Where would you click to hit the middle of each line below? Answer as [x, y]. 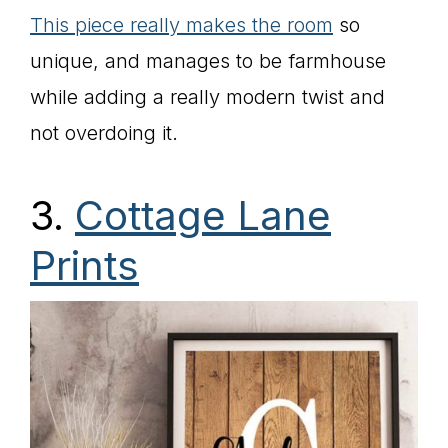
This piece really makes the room [181, 25]
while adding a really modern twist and [207, 97]
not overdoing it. [104, 133]
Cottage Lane [203, 215]
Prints [84, 265]
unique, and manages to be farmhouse [208, 61]
